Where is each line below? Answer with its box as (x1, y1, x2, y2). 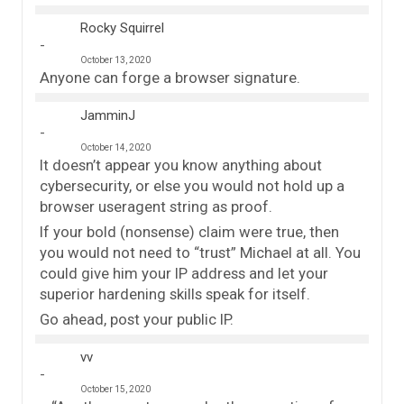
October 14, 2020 (80, 142, 151, 152)
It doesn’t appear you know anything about (40, 155, 322, 174)
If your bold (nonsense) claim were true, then (40, 222, 339, 241)
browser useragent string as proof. (40, 197, 272, 216)
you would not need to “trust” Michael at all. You (40, 243, 361, 262)
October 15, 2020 (80, 383, 151, 394)
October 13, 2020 (80, 54, 151, 65)
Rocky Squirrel (80, 19, 164, 36)
